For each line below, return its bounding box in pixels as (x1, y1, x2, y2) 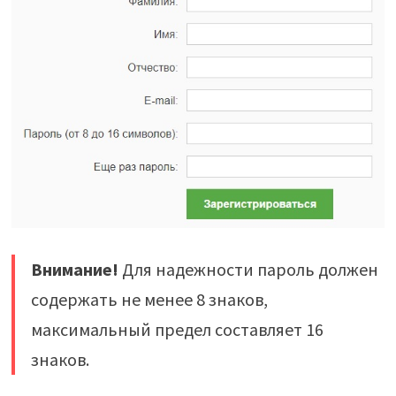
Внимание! (30, 258, 118, 281)
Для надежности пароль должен (118, 258, 378, 281)
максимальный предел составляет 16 (30, 318, 324, 341)
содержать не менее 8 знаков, (30, 288, 268, 311)
